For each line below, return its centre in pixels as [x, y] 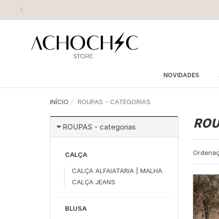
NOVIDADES [181, 75]
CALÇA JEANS [94, 182]
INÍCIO [59, 102]
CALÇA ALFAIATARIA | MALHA [117, 171]
